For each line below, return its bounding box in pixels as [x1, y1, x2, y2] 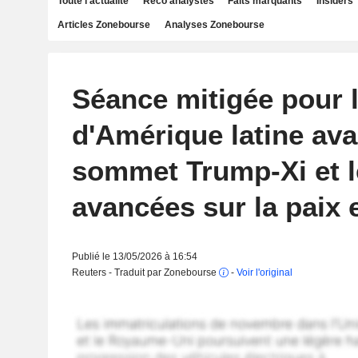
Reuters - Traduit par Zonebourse [71, 267, 219, 278]
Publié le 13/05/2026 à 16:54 [71, 251, 197, 262]
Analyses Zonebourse [164, 19, 265, 30]
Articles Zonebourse [58, 19, 150, 30]
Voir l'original [236, 267, 292, 278]
